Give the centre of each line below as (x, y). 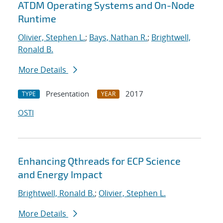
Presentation (67, 94)
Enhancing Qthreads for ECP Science (99, 161)
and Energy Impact (60, 174)
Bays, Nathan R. (118, 38)
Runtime (37, 19)
